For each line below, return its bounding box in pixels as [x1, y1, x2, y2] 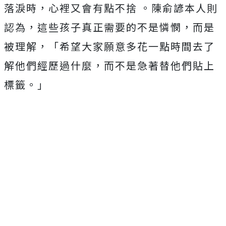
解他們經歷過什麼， [4, 58, 104, 73]
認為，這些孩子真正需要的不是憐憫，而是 [4, 20, 215, 35]
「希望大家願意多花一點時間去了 [48, 39, 215, 54]
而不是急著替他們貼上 [104, 58, 215, 73]
